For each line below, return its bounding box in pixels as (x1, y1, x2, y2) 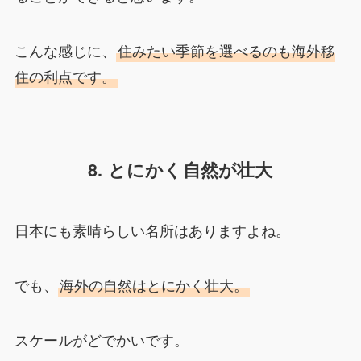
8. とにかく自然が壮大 (88, 156, 273, 182)
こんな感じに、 (14, 39, 116, 60)
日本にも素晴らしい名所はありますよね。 (14, 218, 290, 240)
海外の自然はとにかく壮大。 (59, 273, 248, 295)
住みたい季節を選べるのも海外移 (117, 39, 335, 60)
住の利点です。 (14, 64, 116, 86)
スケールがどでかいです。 (14, 328, 189, 350)
